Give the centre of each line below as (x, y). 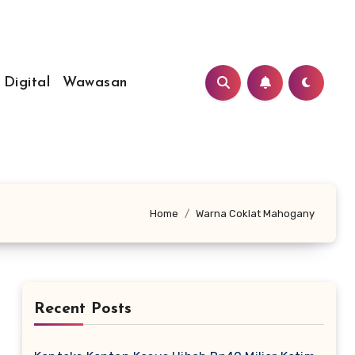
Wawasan (95, 82)
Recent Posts (83, 309)
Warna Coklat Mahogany (255, 213)
